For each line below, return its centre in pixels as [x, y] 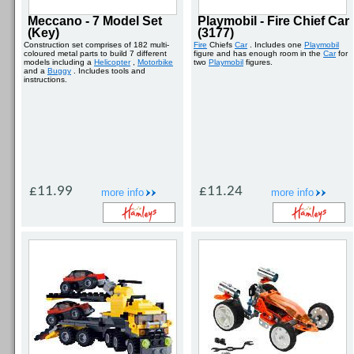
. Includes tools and [108, 71]
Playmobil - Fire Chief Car [273, 21]
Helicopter [112, 62]
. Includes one [276, 45]
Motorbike [155, 62]
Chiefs [221, 45]
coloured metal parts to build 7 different [95, 53]
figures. [258, 62]
